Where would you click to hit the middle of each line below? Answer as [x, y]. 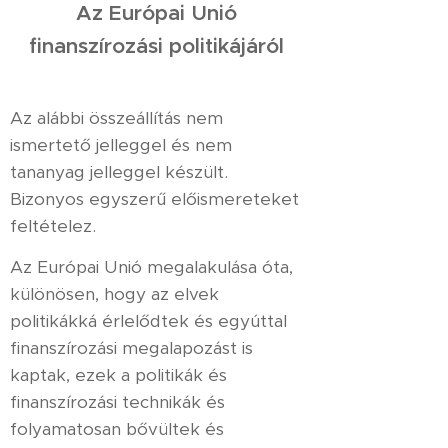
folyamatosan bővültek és [117, 429]
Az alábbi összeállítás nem [116, 118]
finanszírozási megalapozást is [131, 348]
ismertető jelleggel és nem [121, 145]
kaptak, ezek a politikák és [118, 375]
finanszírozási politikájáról [156, 46]
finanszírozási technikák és [117, 402]
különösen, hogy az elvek [114, 294]
